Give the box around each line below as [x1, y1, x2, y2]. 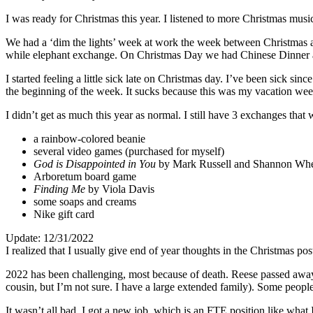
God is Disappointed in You [34, 158, 156, 170]
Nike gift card [34, 208, 94, 221]
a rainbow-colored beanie [34, 133, 145, 145]
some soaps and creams [34, 196, 136, 208]
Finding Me [34, 183, 85, 196]
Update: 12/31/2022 [6, 232, 94, 245]
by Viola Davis [85, 183, 154, 196]
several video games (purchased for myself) [34, 145, 224, 158]
